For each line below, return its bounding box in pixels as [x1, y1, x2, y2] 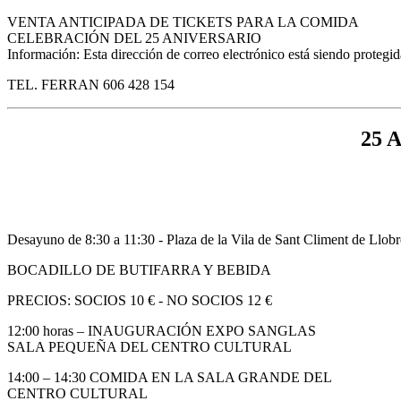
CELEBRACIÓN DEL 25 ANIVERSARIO [7, 30, 261, 47]
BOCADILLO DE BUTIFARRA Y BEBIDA [7, 262, 271, 278]
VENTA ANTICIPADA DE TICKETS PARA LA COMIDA [7, 14, 359, 30]
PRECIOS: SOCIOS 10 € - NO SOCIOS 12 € [7, 293, 272, 309]
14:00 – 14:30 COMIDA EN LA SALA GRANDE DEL [7, 370, 332, 386]
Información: [7, 47, 83, 63]
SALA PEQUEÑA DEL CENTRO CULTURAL [7, 339, 292, 355]
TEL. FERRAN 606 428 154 [7, 77, 175, 93]
